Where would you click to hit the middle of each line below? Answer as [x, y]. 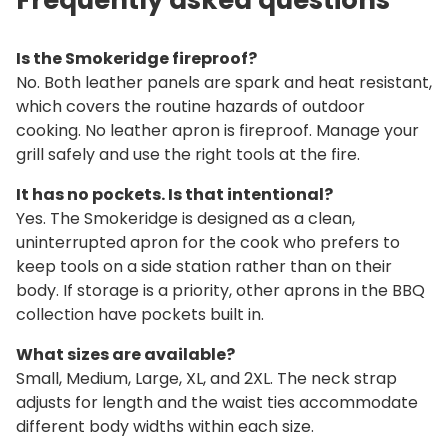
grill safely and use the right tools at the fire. [188, 154]
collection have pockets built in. [140, 314]
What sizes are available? [125, 354]
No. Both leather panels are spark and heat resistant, [224, 82]
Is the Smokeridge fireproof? [136, 58]
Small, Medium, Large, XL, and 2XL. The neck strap [206, 378]
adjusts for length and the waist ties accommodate [217, 402]
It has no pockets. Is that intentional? [174, 194]
